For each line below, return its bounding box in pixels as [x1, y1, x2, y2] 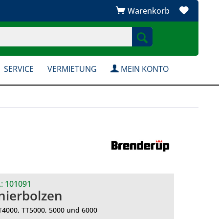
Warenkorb [128, 5, 170, 16]
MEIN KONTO [118, 64, 169, 74]
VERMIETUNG [47, 64, 97, 74]
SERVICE [3, 64, 34, 74]
